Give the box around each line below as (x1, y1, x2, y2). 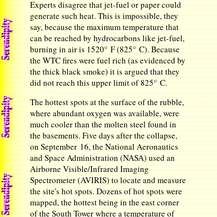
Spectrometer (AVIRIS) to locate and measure (30, 174, 186, 186)
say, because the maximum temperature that (30, 21, 179, 32)
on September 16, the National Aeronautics (30, 141, 179, 152)
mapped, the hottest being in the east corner (30, 197, 180, 208)
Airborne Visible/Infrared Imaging (30, 163, 149, 174)
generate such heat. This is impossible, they (30, 10, 179, 21)
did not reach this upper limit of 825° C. (30, 77, 168, 88)
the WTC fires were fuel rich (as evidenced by (30, 55, 186, 66)
